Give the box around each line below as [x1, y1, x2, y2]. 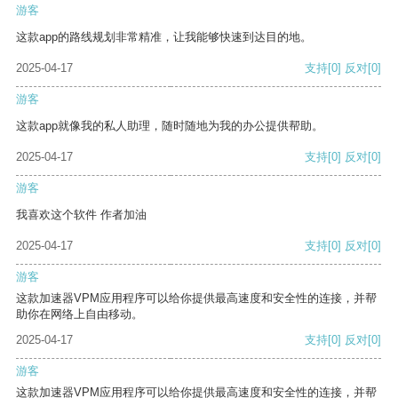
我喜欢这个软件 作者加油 [16, 208, 147, 222]
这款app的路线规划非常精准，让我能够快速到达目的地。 [16, 30, 312, 44]
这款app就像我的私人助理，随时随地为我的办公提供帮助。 [16, 119, 323, 133]
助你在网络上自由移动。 [16, 307, 143, 322]
